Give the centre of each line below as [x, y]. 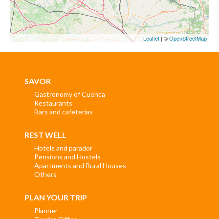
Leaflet [151, 38]
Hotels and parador [63, 148]
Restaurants [53, 103]
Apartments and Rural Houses [80, 165]
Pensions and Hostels [67, 156]
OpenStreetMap [188, 38]
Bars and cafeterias [64, 111]
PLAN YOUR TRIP [56, 197]
